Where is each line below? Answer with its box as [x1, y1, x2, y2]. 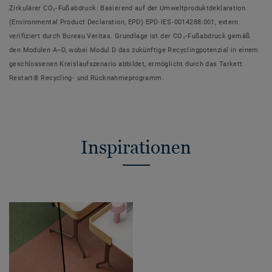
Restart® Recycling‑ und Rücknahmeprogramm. [9, 74, 164, 83]
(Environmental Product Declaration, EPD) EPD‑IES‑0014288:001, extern [9, 18, 239, 27]
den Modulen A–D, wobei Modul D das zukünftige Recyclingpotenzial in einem [9, 46, 259, 55]
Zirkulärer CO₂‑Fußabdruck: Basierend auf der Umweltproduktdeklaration [9, 4, 246, 13]
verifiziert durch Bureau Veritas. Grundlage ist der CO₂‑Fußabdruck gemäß [9, 32, 251, 41]
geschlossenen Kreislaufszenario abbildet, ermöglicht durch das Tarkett [9, 60, 243, 69]
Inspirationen [81, 136, 191, 158]
